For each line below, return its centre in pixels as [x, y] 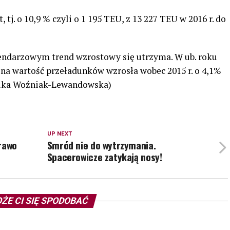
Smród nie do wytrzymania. [101, 145]
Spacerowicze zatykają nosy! [104, 157]
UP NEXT [59, 134]
